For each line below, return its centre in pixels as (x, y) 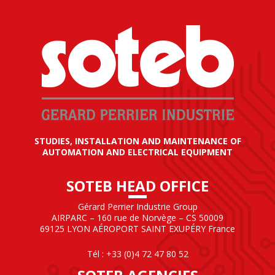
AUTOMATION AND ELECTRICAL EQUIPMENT (137, 152)
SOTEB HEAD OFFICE (137, 185)
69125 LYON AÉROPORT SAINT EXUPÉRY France (137, 228)
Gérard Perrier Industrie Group (137, 206)
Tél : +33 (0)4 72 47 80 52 (137, 254)
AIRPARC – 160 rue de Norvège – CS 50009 (137, 217)
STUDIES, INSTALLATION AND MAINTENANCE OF (137, 141)
